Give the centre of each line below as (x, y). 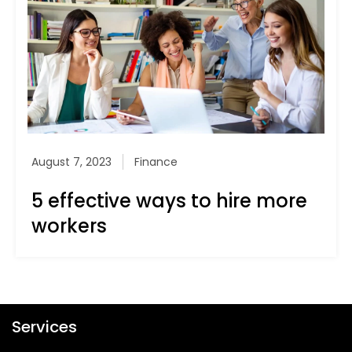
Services (44, 327)
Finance (156, 162)
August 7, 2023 (71, 162)
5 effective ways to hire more (169, 201)
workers (69, 226)
